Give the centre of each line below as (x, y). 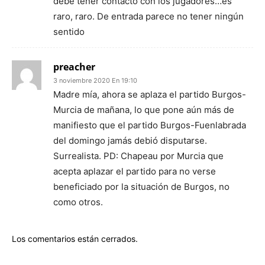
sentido (69, 31)
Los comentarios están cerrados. (75, 238)
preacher (74, 67)
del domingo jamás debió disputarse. (130, 140)
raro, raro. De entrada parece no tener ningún (148, 16)
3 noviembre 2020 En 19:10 (95, 80)
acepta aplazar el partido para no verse (135, 171)
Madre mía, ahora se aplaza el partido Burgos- (150, 94)
